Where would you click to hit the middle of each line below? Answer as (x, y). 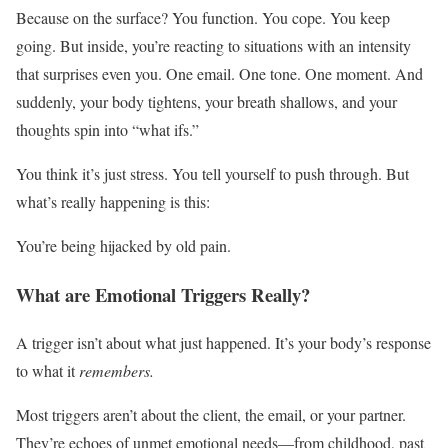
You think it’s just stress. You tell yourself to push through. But (212, 173)
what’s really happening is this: (113, 201)
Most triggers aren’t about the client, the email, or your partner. (211, 415)
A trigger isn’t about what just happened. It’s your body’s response (223, 343)
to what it (47, 371)
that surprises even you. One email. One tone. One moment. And (219, 73)
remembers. (116, 371)
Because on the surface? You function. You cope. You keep (203, 17)
